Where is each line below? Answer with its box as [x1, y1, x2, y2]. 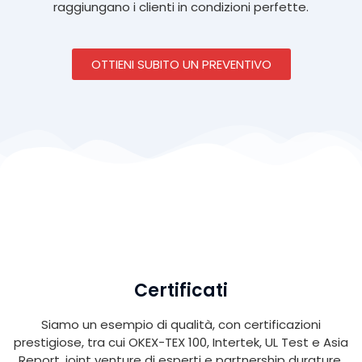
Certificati [134, 278, 228, 304]
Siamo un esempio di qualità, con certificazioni [41, 316, 321, 334]
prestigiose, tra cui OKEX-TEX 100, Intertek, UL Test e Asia [14, 334, 348, 351]
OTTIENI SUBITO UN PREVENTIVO [90, 56, 271, 74]
